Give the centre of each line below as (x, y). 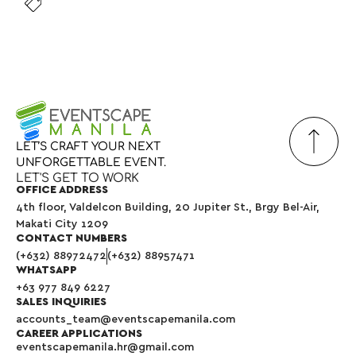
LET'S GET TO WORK (77, 179)
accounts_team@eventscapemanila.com (126, 320)
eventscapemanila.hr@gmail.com (105, 348)
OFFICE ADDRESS (62, 190)
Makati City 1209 (62, 224)
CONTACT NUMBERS (72, 239)
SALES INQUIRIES (61, 302)
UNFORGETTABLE (68, 163)
